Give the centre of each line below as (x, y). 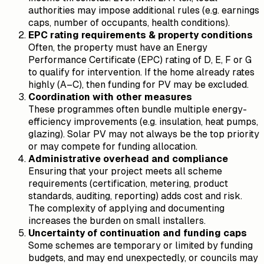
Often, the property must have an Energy (118, 48)
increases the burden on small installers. (117, 221)
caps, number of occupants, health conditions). (129, 23)
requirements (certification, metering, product (128, 184)
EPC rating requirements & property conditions (141, 35)
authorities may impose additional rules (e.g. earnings (144, 11)
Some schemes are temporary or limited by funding (141, 246)
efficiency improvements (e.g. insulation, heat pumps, (143, 122)
